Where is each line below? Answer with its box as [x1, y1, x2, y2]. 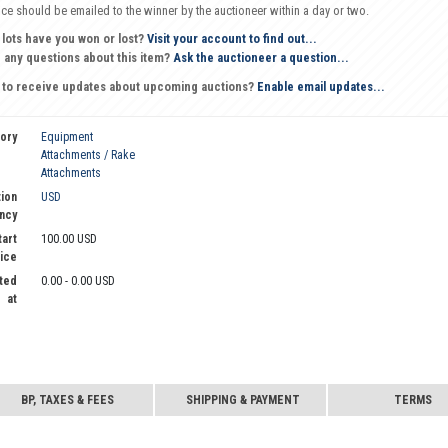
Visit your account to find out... [143, 31, 317, 47]
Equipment [40, 130, 93, 145]
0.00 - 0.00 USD [40, 274, 115, 289]
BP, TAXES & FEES [20, 393, 114, 408]
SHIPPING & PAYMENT [185, 393, 300, 408]
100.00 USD [40, 232, 97, 247]
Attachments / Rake [40, 148, 135, 163]
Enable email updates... [253, 78, 385, 94]
